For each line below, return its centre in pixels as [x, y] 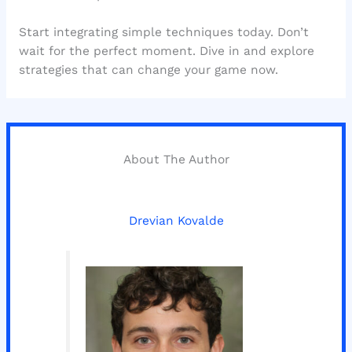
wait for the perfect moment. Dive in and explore [166, 51]
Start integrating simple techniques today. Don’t [163, 33]
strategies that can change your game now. [148, 70]
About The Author [176, 159]
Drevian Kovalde [176, 220]
